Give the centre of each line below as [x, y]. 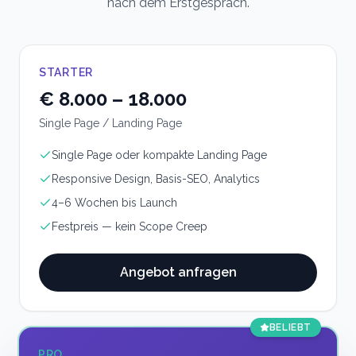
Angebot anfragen [178, 272]
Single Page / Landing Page [110, 123]
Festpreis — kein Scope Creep [130, 226]
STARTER [66, 72]
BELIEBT [290, 327]
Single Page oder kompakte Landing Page [159, 155]
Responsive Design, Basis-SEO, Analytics [156, 179]
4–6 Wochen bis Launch [114, 203]
